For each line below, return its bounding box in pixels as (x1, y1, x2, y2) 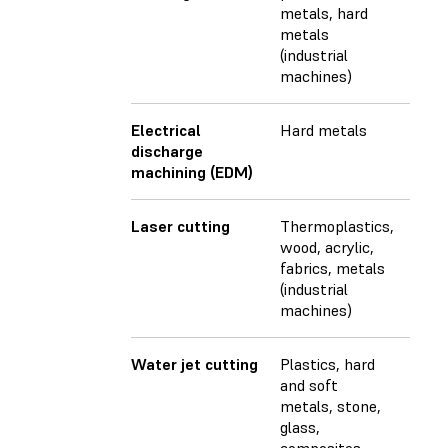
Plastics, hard (280, 354, 375, 375)
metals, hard (280, 3, 368, 24)
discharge (131, 141, 203, 162)
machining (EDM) (131, 162, 253, 183)
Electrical (131, 120, 201, 141)
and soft (280, 375, 338, 396)
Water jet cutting (131, 354, 258, 375)
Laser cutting (131, 216, 230, 237)
